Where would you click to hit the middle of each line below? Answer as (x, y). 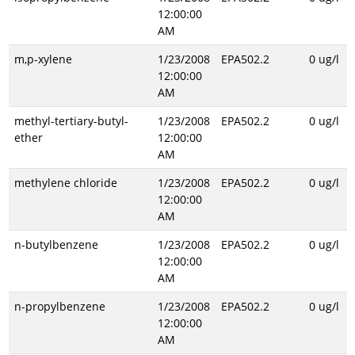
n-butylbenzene (56, 244)
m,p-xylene (43, 59)
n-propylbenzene (59, 306)
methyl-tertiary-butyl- (71, 121)
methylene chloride (65, 183)
